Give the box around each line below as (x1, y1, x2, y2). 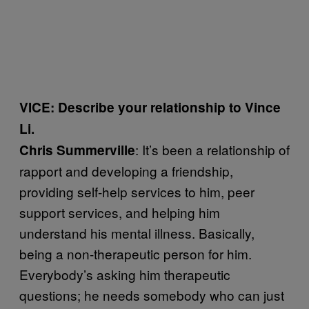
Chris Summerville (19, 141, 135, 159)
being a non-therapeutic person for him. (19, 244, 252, 263)
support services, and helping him (19, 203, 220, 221)
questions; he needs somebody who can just (19, 286, 284, 304)
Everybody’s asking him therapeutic (19, 265, 230, 283)
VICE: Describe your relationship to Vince (19, 98, 281, 117)
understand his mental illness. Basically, (19, 223, 255, 242)
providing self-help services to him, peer (19, 182, 255, 201)
